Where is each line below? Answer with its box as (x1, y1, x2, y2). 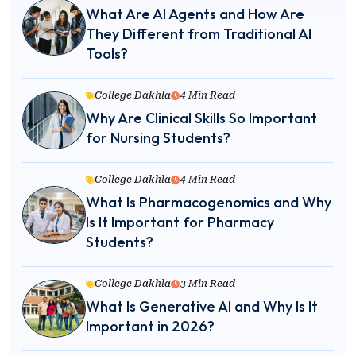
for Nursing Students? (86, 129, 230, 148)
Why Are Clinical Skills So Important (86, 109, 317, 128)
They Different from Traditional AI (86, 25, 311, 44)
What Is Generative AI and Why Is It (86, 297, 318, 316)
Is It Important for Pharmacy (86, 213, 274, 232)
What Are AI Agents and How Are (86, 5, 304, 24)
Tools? (86, 44, 128, 64)
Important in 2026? (86, 317, 215, 336)
